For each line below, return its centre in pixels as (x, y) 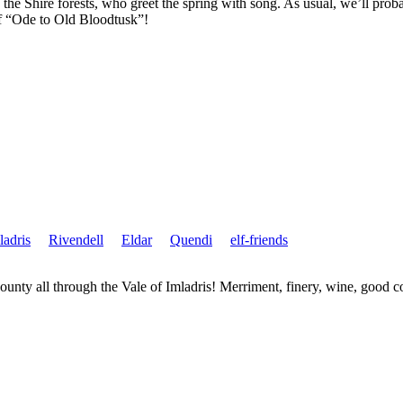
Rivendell (76, 240)
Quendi (191, 240)
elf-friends (259, 240)
